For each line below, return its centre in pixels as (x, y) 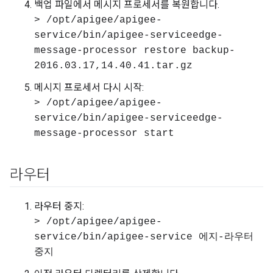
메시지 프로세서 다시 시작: (89, 87)
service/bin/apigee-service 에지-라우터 (144, 237)
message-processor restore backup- (135, 51)
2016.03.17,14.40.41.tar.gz (113, 66)
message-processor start (104, 133)
